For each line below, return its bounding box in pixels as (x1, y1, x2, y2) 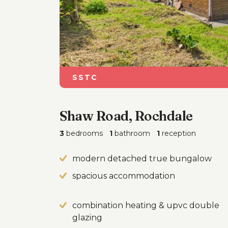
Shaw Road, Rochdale (60, 108, 193, 124)
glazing (72, 213, 102, 222)
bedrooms (64, 129, 103, 138)
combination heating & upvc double (72, 201, 219, 210)
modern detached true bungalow (72, 154, 212, 163)
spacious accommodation (72, 171, 175, 181)
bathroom (112, 129, 150, 138)
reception (160, 129, 196, 138)
